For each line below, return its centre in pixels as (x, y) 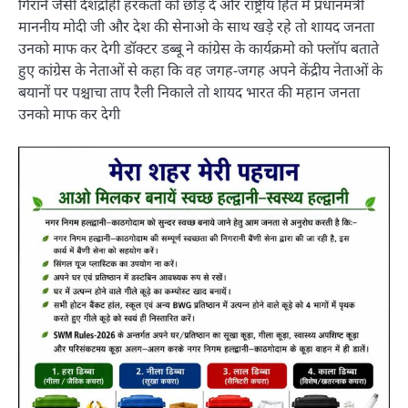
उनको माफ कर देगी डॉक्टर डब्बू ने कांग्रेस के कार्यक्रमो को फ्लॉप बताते (199, 48)
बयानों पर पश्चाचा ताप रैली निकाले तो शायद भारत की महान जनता (189, 92)
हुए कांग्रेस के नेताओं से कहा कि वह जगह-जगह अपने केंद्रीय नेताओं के (200, 70)
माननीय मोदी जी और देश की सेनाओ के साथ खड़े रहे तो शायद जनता (196, 26)
